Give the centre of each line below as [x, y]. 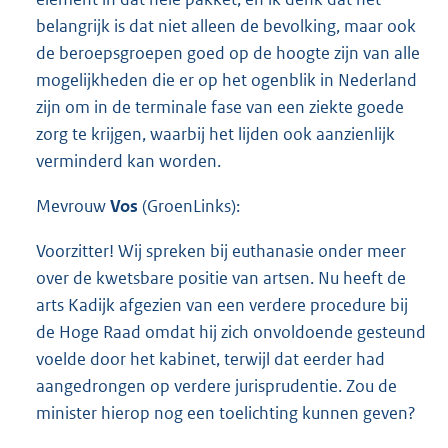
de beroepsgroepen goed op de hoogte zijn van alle [228, 53]
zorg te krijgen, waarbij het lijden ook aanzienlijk [215, 134]
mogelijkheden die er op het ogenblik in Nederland [226, 80]
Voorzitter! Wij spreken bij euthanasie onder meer [221, 251]
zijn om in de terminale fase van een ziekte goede [220, 107]
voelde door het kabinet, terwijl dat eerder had [210, 359]
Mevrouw [73, 206]
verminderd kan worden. [128, 161]
